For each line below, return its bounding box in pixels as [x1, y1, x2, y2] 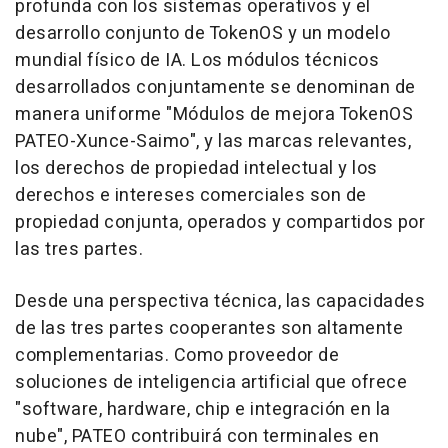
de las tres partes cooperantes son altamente [15, 315, 403, 342]
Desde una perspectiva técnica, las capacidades [15, 288, 425, 315]
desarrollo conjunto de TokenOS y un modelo [15, 20, 390, 47]
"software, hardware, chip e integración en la [15, 396, 391, 423]
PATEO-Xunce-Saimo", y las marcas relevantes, [15, 128, 411, 155]
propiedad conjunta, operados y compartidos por [15, 209, 425, 236]
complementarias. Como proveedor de [15, 342, 339, 369]
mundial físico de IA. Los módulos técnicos [15, 47, 379, 74]
